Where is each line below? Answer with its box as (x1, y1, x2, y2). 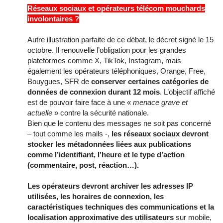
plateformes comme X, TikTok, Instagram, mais (27, 56, 181, 65)
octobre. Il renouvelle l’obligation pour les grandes (27, 45, 186, 54)
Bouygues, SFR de (27, 77, 91, 86)
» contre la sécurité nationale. (52, 108, 149, 117)
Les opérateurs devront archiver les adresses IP (27, 181, 193, 190)
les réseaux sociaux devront (111, 129, 209, 138)
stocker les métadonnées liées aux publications (27, 139, 191, 148)
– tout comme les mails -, (27, 129, 111, 138)
